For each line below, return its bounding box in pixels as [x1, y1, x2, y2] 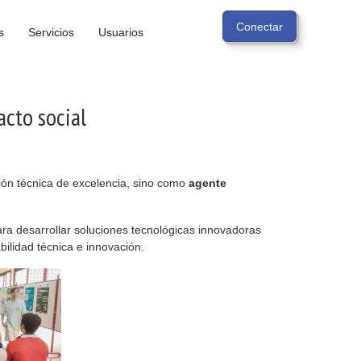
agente [189, 176, 226, 189]
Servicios [28, 26, 74, 39]
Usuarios [98, 26, 143, 39]
